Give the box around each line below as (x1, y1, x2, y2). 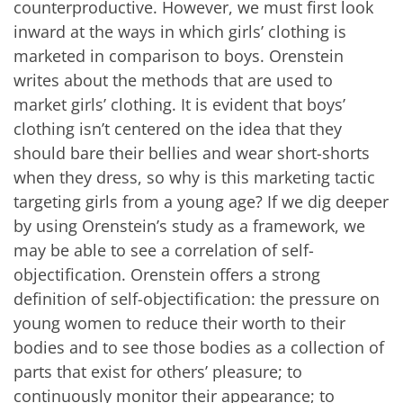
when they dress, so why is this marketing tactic (13, 166, 375, 189)
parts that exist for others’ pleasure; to (13, 361, 302, 383)
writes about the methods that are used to (13, 69, 333, 92)
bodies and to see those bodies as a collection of (13, 336, 384, 359)
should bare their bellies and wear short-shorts (13, 142, 370, 165)
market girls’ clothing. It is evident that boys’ (13, 94, 345, 116)
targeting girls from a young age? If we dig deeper (13, 191, 389, 213)
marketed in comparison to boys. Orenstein (13, 45, 344, 67)
